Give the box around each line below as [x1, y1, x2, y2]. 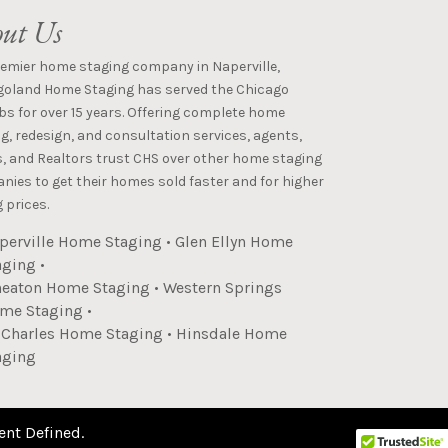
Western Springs [163, 277, 283, 297]
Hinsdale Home [176, 323, 288, 343]
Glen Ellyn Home [175, 231, 294, 251]
